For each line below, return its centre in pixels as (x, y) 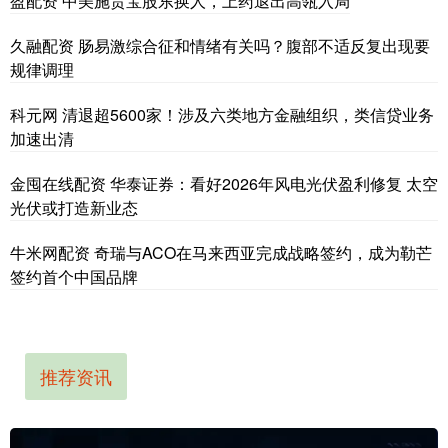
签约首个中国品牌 (74, 276)
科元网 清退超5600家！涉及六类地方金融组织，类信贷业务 (222, 114)
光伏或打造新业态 (74, 207)
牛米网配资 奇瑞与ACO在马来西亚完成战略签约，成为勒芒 (221, 252)
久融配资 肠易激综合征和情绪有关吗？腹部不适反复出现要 (220, 45)
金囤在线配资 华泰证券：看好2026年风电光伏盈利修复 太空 (224, 183)
